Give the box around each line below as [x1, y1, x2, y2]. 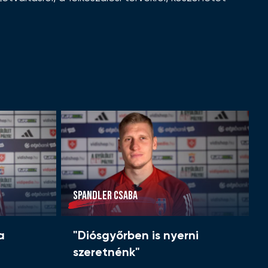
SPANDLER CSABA [73, 188, 138, 203]
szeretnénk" [73, 247, 140, 260]
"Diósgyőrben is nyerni [73, 230, 199, 243]
